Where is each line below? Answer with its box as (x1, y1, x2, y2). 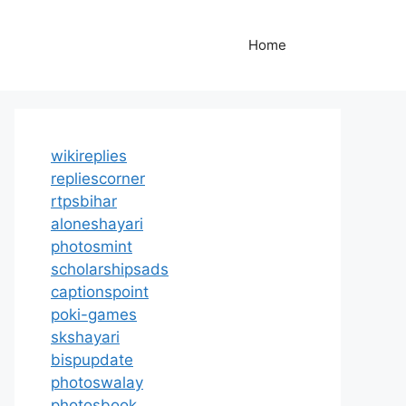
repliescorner (51, 169, 145, 188)
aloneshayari (51, 215, 143, 233)
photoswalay (51, 373, 143, 391)
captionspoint (51, 283, 149, 301)
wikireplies (51, 147, 127, 165)
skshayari (51, 328, 120, 346)
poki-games (51, 305, 137, 324)
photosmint (51, 237, 132, 256)
